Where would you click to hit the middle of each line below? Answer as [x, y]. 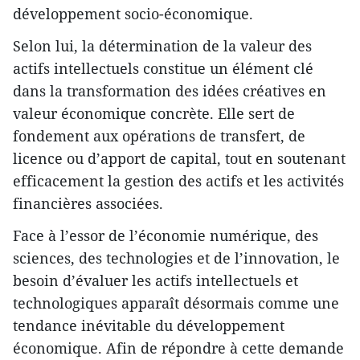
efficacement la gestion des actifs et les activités [178, 181]
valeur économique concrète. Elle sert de [154, 114]
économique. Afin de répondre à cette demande [178, 348]
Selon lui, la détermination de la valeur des [162, 46]
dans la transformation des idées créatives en [170, 91]
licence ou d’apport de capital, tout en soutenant [179, 159]
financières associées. [88, 204]
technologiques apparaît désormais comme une [176, 303]
